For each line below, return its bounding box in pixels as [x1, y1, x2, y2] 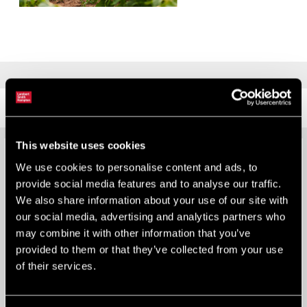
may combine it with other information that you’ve [16, 227, 251, 238]
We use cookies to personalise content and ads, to [16, 161, 258, 173]
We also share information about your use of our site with [16, 194, 288, 206]
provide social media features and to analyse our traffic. [16, 177, 282, 189]
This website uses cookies [16, 139, 146, 151]
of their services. [16, 260, 96, 271]
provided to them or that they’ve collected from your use [16, 243, 283, 255]
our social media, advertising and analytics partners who [16, 210, 285, 222]
